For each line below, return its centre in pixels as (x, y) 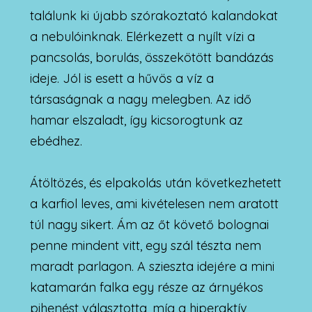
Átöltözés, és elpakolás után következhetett (155, 182)
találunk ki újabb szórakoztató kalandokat (154, 15)
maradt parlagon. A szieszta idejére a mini (152, 266)
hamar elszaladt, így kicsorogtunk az (136, 120)
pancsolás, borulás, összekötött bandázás (151, 57)
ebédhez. (56, 141)
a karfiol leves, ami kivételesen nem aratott (154, 203)
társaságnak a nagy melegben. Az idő (140, 99)
